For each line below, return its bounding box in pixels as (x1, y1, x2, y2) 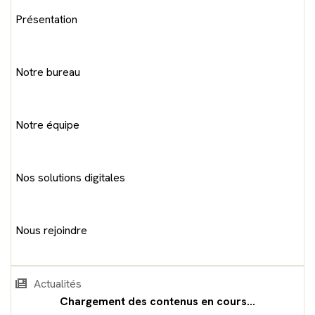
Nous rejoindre (15, 222, 87, 238)
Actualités (34, 276, 82, 291)
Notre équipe (15, 117, 79, 132)
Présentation (15, 11, 77, 27)
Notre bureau (15, 64, 80, 79)
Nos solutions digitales (15, 169, 125, 185)
